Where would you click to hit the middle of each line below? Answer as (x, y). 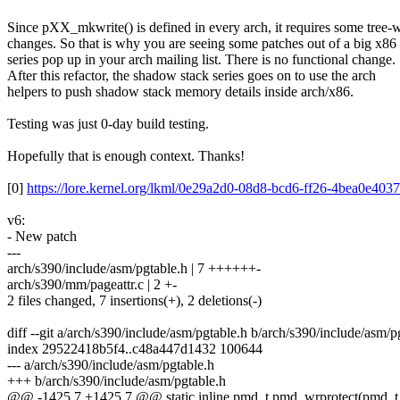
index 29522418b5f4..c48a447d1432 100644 (135, 349)
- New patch (42, 237)
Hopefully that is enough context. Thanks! (126, 156)
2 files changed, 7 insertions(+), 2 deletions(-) (134, 301)
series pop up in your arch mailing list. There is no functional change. (201, 60)
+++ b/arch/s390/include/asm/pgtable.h (117, 381)
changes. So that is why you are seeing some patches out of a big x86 (202, 44)
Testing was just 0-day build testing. (108, 124)
